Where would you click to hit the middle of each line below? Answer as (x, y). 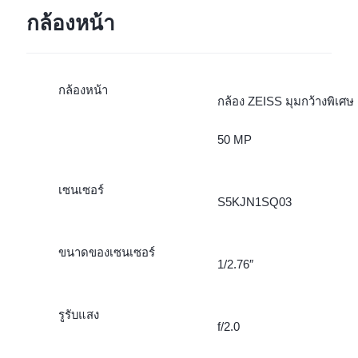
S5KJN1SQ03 (254, 202)
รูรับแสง (78, 315)
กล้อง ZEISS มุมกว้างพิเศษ (285, 101)
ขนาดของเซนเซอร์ (106, 253)
